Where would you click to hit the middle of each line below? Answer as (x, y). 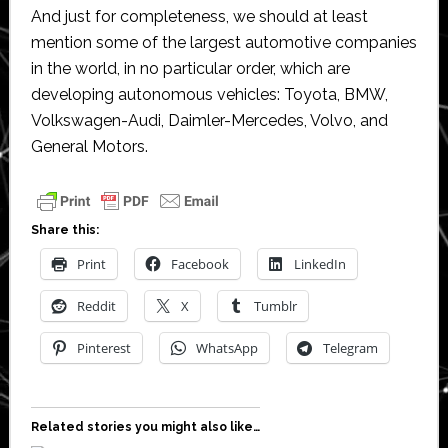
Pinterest (103, 347)
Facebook (199, 263)
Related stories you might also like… (145, 426)
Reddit (96, 305)
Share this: (64, 229)
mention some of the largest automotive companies (223, 42)
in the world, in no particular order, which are (190, 68)
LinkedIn (319, 263)
